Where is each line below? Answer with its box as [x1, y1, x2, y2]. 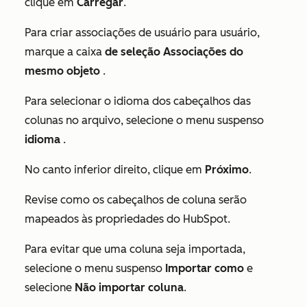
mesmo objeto [25, 64, 103, 77]
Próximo [205, 162, 249, 176]
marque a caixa [25, 45, 105, 58]
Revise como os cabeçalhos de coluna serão [25, 193, 247, 206]
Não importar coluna [75, 280, 184, 294]
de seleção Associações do [105, 45, 243, 58]
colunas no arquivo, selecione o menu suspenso [25, 113, 264, 127]
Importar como [165, 261, 244, 275]
